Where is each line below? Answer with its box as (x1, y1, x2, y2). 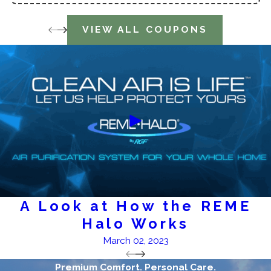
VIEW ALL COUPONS (82, 24, 208, 36)
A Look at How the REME (19, 197, 252, 214)
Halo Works (82, 215, 189, 232)
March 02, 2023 (102, 234, 169, 246)
